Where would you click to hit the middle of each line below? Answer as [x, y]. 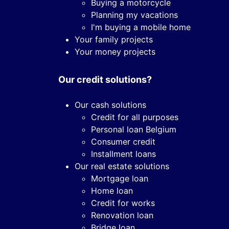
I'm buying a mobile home [141, 27]
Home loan [112, 190]
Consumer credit [123, 141]
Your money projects [115, 51]
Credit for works [123, 203]
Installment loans [123, 154]
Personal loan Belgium [134, 129]
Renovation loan [122, 215]
